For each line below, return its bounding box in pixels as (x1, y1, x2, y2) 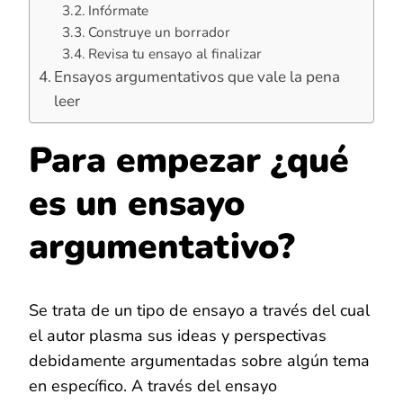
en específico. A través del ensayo (29, 375, 277, 398)
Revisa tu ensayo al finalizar (87, 43, 262, 63)
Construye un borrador (87, 22, 230, 41)
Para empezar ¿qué (29, 136, 349, 184)
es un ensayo (29, 179, 245, 228)
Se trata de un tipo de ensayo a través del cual (29, 300, 370, 322)
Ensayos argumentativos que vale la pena (54, 66, 341, 87)
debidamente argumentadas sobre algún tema (29, 350, 370, 372)
